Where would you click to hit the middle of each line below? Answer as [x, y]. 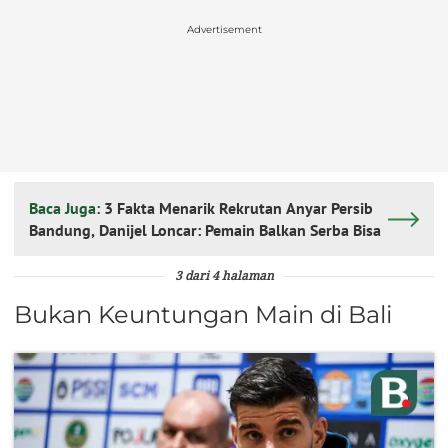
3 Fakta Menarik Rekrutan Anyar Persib [238, 208]
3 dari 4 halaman [224, 277]
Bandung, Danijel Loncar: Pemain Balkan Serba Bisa [205, 230]
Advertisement [224, 29]
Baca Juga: [66, 208]
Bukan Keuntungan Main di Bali [203, 315]
